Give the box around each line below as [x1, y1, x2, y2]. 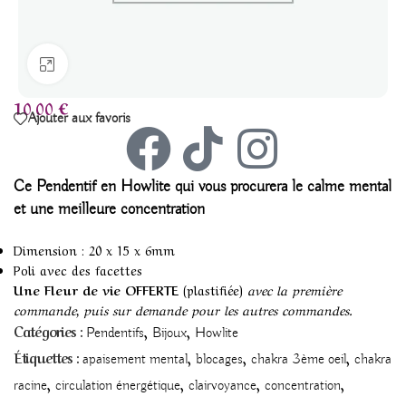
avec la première [243, 280, 342, 299]
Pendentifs [86, 324, 145, 343]
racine [14, 377, 47, 396]
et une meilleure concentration [14, 199, 205, 220]
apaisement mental [82, 351, 188, 370]
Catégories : [14, 321, 82, 342]
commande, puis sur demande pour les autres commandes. [14, 300, 353, 319]
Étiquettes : [14, 347, 79, 368]
